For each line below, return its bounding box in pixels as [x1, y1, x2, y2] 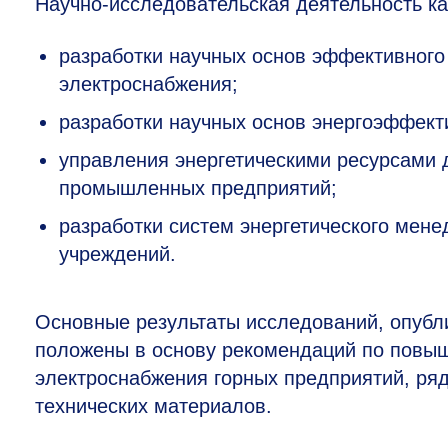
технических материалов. [35, 395, 272, 417]
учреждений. [59, 243, 176, 265]
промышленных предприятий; [59, 177, 337, 199]
